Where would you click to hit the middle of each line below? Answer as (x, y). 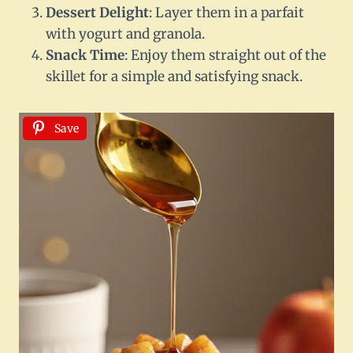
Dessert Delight (97, 13)
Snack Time (85, 56)
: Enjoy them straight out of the (225, 56)
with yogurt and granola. (125, 34)
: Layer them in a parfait (227, 13)
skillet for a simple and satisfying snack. (174, 77)
